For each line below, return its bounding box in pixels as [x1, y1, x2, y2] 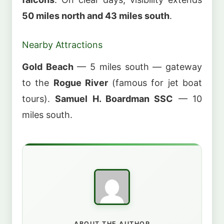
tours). [22, 93, 55, 104]
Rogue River [53, 77, 108, 88]
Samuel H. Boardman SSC [55, 93, 173, 104]
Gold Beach [22, 61, 73, 72]
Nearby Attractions [22, 39, 102, 50]
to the [22, 77, 53, 88]
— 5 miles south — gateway [73, 61, 202, 72]
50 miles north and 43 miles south [22, 10, 169, 21]
